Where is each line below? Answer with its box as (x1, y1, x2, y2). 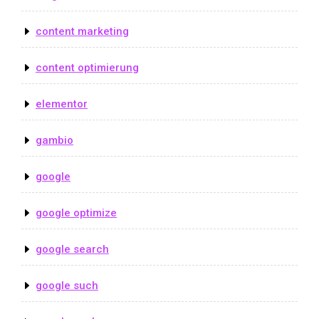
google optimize (36, 206, 117, 219)
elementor (36, 97, 88, 110)
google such (36, 278, 98, 292)
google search (36, 242, 109, 256)
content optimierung (36, 61, 139, 74)
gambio (36, 133, 73, 147)
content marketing (36, 24, 129, 38)
